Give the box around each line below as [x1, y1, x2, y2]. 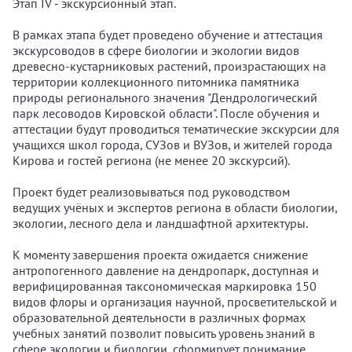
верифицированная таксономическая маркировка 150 [13, 278, 317, 294]
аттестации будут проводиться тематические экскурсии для [13, 121, 339, 137]
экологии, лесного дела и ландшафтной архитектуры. [13, 215, 308, 231]
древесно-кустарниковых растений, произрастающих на [13, 58, 326, 74]
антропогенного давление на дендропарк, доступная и [13, 262, 319, 278]
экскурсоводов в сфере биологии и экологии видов [13, 42, 299, 58]
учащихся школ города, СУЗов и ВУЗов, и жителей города [13, 137, 332, 152]
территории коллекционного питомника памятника [13, 74, 299, 90]
